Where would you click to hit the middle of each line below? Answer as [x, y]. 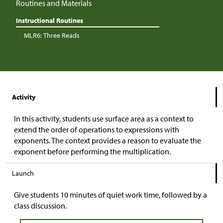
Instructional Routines [50, 21]
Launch [23, 173]
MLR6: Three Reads [52, 36]
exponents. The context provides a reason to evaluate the [108, 141]
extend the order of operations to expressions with [97, 130]
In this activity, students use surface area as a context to [104, 119]
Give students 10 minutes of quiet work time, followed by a [111, 195]
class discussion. [40, 206]
